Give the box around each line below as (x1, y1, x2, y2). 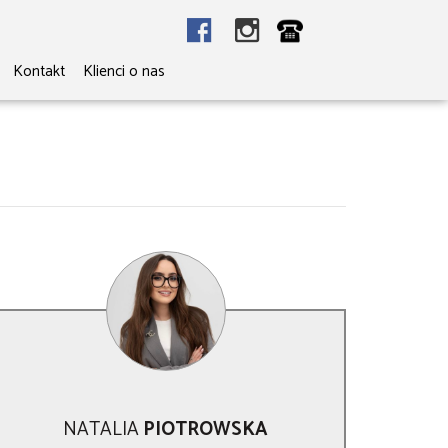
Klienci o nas (82, 59, 165, 84)
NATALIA (63, 413, 144, 445)
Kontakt (12, 59, 65, 84)
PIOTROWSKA (143, 413, 269, 445)
